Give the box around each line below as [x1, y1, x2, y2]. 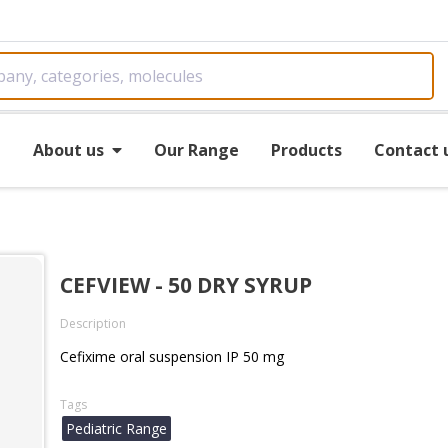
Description [60, 315, 126, 332]
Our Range [153, 138, 239, 161]
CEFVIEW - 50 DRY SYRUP [60, 271, 312, 299]
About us [32, 138, 104, 161]
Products [270, 138, 342, 161]
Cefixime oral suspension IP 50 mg [60, 347, 284, 366]
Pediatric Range [66, 419, 167, 438]
